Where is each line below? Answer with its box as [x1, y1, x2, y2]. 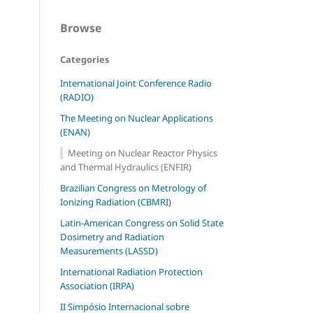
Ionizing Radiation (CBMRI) [60, 195, 171, 208]
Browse [60, 20, 101, 36]
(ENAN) [60, 125, 90, 138]
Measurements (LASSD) [60, 244, 158, 257]
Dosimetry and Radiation [60, 230, 164, 243]
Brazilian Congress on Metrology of [60, 181, 206, 194]
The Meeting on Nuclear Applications [60, 111, 213, 124]
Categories [60, 52, 109, 66]
